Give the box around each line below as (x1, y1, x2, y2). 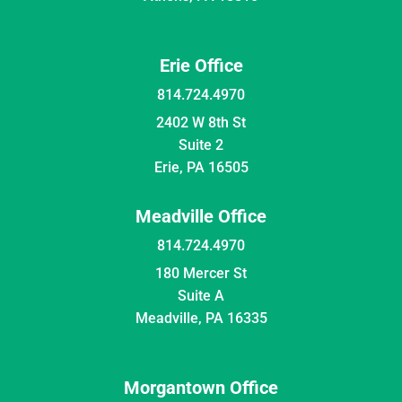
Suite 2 (179, 135, 223, 153)
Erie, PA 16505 (153, 158, 249, 176)
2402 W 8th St (156, 113, 246, 131)
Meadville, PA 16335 (135, 309, 267, 327)
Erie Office (159, 54, 243, 76)
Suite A (178, 286, 224, 304)
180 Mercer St (155, 264, 247, 282)
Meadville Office (135, 205, 267, 227)
